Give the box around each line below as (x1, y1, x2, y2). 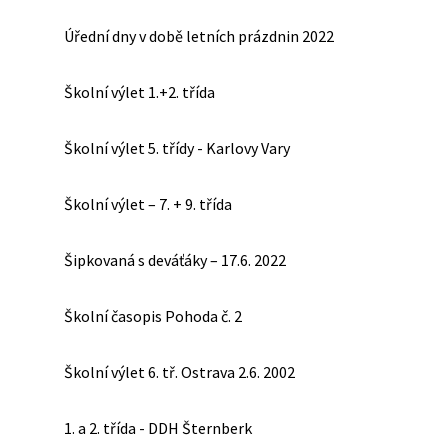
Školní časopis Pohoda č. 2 (64, 305, 242, 326)
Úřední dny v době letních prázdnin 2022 (64, 25, 334, 46)
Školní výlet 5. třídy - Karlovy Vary (64, 137, 290, 158)
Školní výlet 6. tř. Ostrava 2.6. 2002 (64, 361, 295, 382)
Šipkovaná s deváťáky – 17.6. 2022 (64, 249, 286, 270)
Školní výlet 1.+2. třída (64, 81, 215, 102)
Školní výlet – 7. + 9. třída (64, 193, 232, 214)
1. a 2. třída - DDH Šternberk (64, 417, 252, 438)
